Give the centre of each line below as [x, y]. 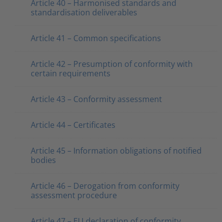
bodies [43, 160]
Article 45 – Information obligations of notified [116, 150]
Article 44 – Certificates [73, 125]
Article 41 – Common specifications [96, 38]
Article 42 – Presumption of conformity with [112, 64]
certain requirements [71, 73]
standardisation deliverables [84, 12]
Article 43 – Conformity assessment [96, 99]
